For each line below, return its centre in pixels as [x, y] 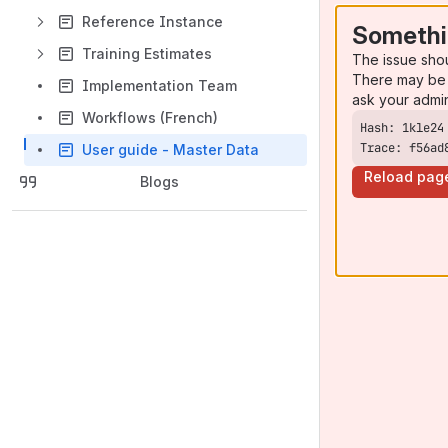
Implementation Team [159, 85]
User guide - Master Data [170, 149]
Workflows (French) [150, 117]
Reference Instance [152, 21]
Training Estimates [147, 53]
